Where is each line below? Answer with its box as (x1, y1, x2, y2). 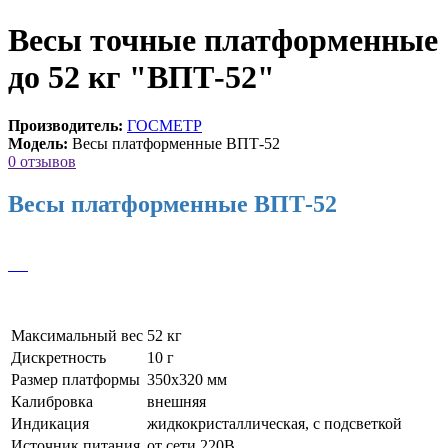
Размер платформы (11, 371, 140, 389)
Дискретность (11, 349, 106, 367)
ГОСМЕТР (127, 117, 202, 135)
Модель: (8, 135, 72, 153)
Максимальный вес (11, 327, 143, 345)
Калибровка (11, 393, 93, 411)
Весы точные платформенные (8, 21, 438, 58)
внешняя (147, 393, 206, 411)
